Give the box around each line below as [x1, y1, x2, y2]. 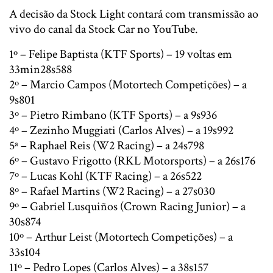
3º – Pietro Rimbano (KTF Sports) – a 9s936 [9, 107, 217, 123]
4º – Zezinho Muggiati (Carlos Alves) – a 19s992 [9, 122, 233, 138]
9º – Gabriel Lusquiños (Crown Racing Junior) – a [9, 198, 246, 214]
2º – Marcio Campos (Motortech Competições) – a [9, 76, 247, 93]
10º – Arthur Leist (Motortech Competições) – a [9, 229, 233, 245]
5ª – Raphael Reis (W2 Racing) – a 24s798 [9, 137, 204, 154]
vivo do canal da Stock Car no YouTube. [9, 21, 198, 37]
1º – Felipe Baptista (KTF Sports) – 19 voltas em [9, 46, 232, 62]
